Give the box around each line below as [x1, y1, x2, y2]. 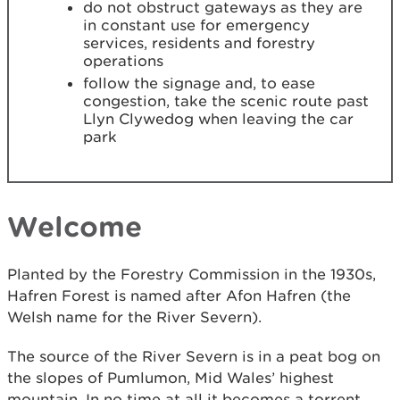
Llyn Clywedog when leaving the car [83, 110, 354, 128]
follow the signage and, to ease [83, 74, 315, 92]
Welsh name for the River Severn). [7, 308, 262, 326]
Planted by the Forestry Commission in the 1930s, [7, 265, 376, 283]
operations [83, 52, 163, 70]
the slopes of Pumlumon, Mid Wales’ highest [7, 369, 334, 387]
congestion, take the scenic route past [83, 92, 369, 110]
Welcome [7, 210, 142, 242]
